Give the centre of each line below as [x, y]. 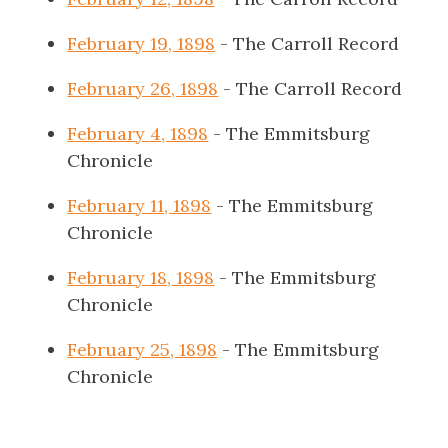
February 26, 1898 [143, 88]
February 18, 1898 [141, 277]
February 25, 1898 [142, 349]
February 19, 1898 [141, 43]
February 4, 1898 [138, 133]
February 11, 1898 [139, 205]
